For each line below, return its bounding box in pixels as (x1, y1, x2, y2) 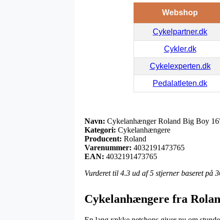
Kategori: (84, 125, 116, 134)
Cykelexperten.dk (149, 61, 211, 70)
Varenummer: (84, 143, 132, 152)
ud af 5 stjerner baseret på (130, 168, 215, 177)
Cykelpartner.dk (153, 27, 207, 36)
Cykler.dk (164, 44, 196, 53)
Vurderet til (84, 168, 120, 177)
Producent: (84, 134, 122, 143)
